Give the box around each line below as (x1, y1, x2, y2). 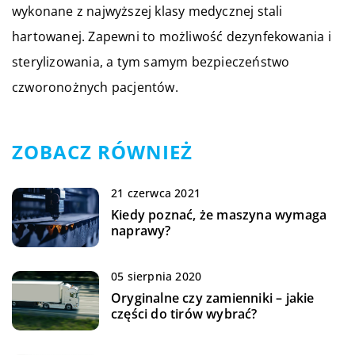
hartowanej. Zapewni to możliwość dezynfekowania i (12, 27, 331, 45)
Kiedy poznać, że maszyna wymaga (111, 205, 327, 223)
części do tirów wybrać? (111, 304, 258, 323)
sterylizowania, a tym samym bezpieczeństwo (12, 52, 290, 71)
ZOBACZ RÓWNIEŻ (12, 138, 193, 165)
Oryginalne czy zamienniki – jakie (111, 288, 315, 307)
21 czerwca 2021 (111, 185, 200, 200)
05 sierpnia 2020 (111, 268, 202, 284)
